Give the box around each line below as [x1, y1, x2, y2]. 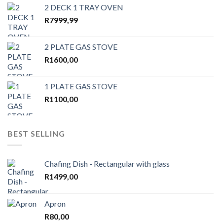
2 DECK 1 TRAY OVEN [44, 2, 123, 12]
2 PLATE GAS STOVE [44, 41, 117, 51]
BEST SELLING [7, 128, 65, 138]
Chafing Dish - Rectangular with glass [44, 159, 170, 169]
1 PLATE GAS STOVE [44, 81, 117, 91]
